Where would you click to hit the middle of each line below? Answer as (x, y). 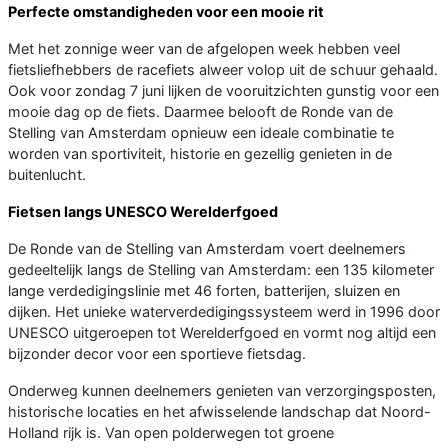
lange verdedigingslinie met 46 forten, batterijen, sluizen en (204, 291)
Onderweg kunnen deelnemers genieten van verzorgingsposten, (222, 391)
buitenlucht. (47, 175)
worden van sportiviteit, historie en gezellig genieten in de (200, 154)
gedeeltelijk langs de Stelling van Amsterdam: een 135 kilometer (221, 270)
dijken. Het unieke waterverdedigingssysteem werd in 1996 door (224, 312)
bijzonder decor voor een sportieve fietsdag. (157, 354)
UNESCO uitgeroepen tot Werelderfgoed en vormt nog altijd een (222, 333)
